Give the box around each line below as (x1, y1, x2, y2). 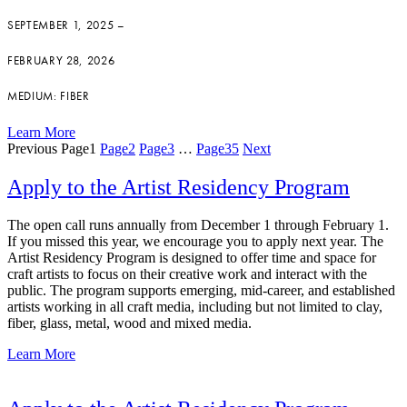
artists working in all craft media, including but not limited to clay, (7, 299, 382, 315)
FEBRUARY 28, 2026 (7, 53, 115, 69)
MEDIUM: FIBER (7, 88, 90, 104)
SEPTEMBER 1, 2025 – (7, 17, 125, 34)
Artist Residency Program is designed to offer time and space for (7, 250, 376, 266)
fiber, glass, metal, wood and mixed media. (7, 315, 252, 332)
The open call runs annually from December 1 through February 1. (7, 217, 389, 233)
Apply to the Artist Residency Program (7, 174, 350, 199)
